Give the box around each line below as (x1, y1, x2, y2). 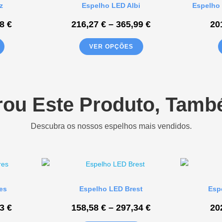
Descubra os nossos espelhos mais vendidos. (30, 122, 192, 130)
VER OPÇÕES (89, 43, 133, 50)
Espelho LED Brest (79, 185, 143, 193)
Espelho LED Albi (82, 1, 140, 9)
